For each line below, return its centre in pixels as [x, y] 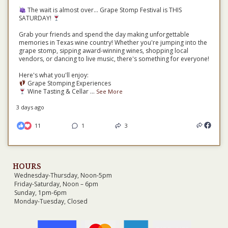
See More [109, 91]
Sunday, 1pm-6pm [40, 192]
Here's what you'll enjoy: [54, 75]
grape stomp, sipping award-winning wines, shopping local [104, 50]
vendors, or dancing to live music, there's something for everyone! [114, 59]
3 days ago [30, 107]
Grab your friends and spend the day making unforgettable [104, 34]
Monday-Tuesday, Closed [51, 201]
